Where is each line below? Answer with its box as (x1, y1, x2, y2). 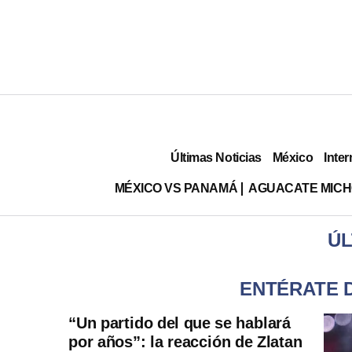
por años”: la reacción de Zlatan (68, 333, 302, 350)
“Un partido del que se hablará (68, 314, 291, 332)
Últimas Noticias (170, 150, 262, 164)
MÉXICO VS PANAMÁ (114, 181, 238, 195)
